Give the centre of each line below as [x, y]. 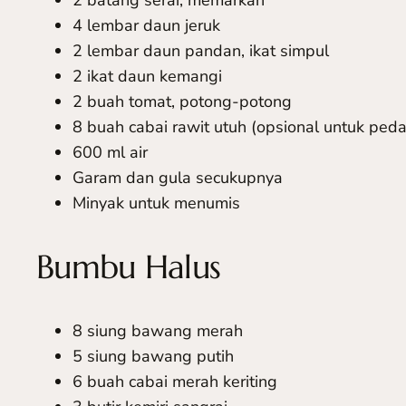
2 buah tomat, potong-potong [182, 101]
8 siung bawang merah [158, 330]
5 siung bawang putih [153, 356]
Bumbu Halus [129, 266]
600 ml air [110, 152]
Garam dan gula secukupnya [178, 177]
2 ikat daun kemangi [147, 76]
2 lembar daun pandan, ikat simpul [201, 50]
